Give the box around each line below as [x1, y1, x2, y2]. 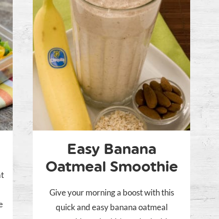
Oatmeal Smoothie [45, 157, 178, 176]
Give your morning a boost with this [49, 187, 174, 198]
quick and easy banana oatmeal [55, 202, 168, 213]
